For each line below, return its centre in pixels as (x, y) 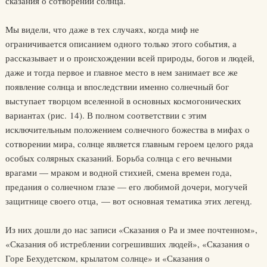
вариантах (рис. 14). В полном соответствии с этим (106, 115)
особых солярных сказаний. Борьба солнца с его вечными (118, 158)
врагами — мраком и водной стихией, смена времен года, (118, 172)
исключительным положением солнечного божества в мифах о (127, 129)
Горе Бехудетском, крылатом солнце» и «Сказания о (107, 258)
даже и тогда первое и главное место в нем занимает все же (121, 72)
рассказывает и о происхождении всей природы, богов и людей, (130, 58)
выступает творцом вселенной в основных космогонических (123, 101)
